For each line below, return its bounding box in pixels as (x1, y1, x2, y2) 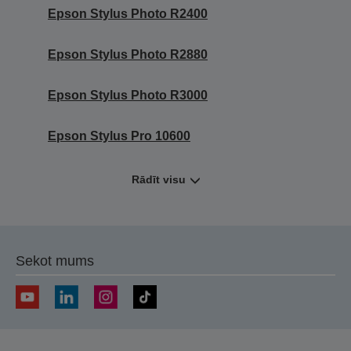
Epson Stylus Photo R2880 (48, 47, 208, 61)
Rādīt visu (132, 172, 186, 186)
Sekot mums (16, 252, 94, 269)
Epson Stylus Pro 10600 (48, 128, 190, 143)
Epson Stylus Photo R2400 (48, 6, 208, 20)
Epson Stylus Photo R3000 (48, 88, 208, 102)
